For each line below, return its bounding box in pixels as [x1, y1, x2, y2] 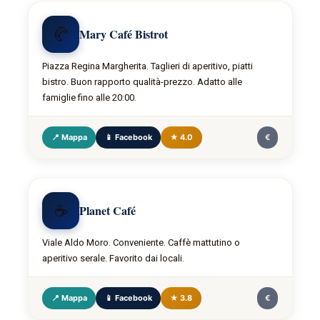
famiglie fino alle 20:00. [42, 92, 137, 104]
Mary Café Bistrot [79, 26, 169, 43]
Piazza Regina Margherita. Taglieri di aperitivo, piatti [42, 61, 254, 72]
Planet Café [79, 202, 136, 219]
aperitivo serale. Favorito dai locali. [42, 253, 185, 264]
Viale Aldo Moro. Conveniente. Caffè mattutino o [42, 237, 241, 249]
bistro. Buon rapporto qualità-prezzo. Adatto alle [42, 76, 243, 88]
